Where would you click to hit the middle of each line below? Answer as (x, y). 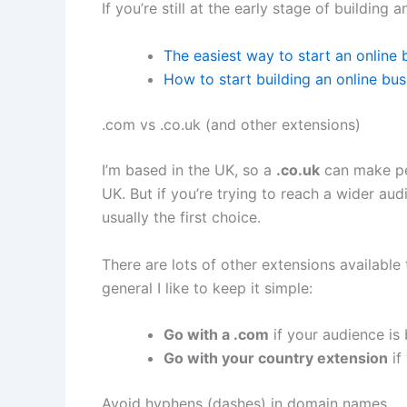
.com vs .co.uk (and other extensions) (231, 124)
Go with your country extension (276, 358)
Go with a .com (216, 335)
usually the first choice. (181, 217)
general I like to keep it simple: (207, 288)
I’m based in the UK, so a (189, 169)
